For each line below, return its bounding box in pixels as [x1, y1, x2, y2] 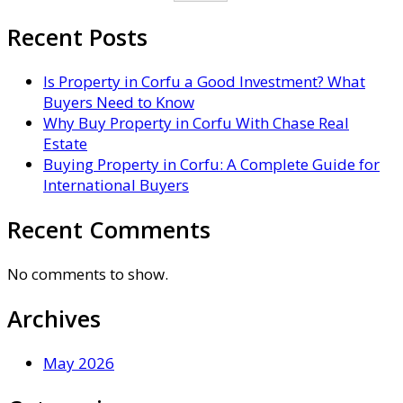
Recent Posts [7, 21, 148, 52]
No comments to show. [7, 264, 168, 285]
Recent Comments [7, 213, 210, 245]
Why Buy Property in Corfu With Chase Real [43, 112, 349, 133]
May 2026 [43, 353, 114, 374]
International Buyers [43, 174, 189, 195]
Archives [7, 303, 101, 335]
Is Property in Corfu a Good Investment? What [43, 70, 365, 92]
